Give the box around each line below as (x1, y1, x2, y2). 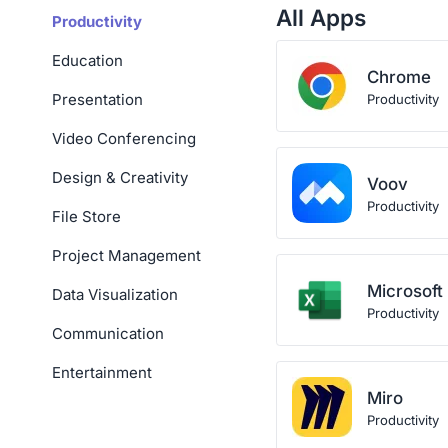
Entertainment (52, 363, 152, 382)
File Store (52, 207, 121, 226)
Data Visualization (52, 285, 178, 304)
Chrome (367, 67, 431, 87)
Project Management (52, 246, 201, 265)
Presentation (52, 90, 143, 109)
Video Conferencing (52, 129, 196, 148)
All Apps (276, 3, 366, 31)
